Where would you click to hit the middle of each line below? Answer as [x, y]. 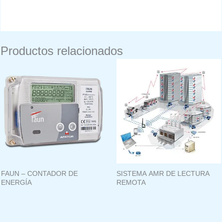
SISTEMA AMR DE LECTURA [163, 174]
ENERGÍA [16, 183]
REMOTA [131, 183]
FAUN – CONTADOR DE [39, 174]
